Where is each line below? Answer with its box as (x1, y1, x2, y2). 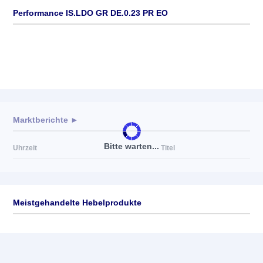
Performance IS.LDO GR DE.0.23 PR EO (13, 8, 168, 18)
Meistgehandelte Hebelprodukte (13, 198, 141, 207)
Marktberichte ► (13, 115, 79, 124)
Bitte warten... (104, 141, 159, 151)
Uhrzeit (13, 144, 37, 152)
